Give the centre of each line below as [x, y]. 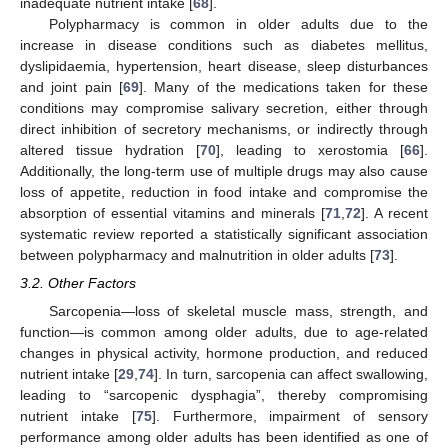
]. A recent [394, 213]
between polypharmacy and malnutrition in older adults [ [197, 255]
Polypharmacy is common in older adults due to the [238, 24]
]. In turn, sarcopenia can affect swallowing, [291, 374]
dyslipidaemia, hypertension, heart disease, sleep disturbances [224, 66]
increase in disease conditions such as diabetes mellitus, [224, 45]
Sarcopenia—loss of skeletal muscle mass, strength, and [238, 311]
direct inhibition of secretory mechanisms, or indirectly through [224, 129]
